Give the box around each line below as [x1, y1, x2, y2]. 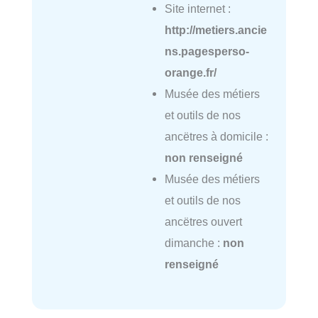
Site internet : [164, 1, 231, 15]
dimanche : [164, 236, 223, 249]
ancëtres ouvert [164, 214, 242, 228]
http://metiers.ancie [164, 23, 267, 36]
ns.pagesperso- [164, 44, 249, 57]
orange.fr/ [164, 65, 216, 79]
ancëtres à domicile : [164, 129, 268, 143]
